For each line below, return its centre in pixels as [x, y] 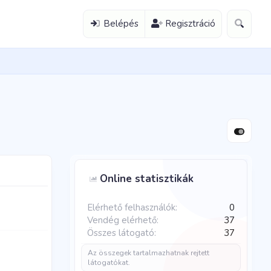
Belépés [121, 24]
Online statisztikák [147, 179]
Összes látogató [121, 233]
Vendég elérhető [122, 220]
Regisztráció [191, 24]
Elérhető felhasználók [131, 207]
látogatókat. [109, 263]
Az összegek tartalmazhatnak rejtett [149, 253]
